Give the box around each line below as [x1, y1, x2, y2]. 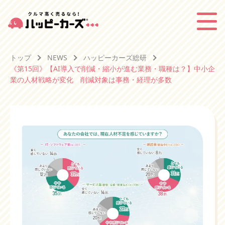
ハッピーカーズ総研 [83, 53, 147, 62]
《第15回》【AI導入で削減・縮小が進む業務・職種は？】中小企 [10, 64, 215, 73]
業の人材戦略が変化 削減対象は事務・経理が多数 [10, 75, 172, 84]
